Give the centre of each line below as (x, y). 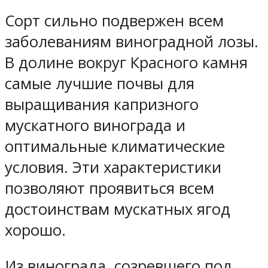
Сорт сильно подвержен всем (114, 20)
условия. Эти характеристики (113, 167)
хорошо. (35, 230)
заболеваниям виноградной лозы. (132, 41)
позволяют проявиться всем (109, 188)
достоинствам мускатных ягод (118, 209)
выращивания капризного (102, 104)
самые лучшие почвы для (100, 83)
